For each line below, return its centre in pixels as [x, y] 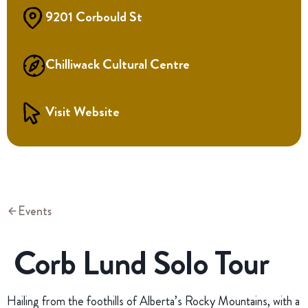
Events [35, 211]
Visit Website [82, 111]
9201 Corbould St [94, 16]
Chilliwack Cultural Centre [118, 64]
